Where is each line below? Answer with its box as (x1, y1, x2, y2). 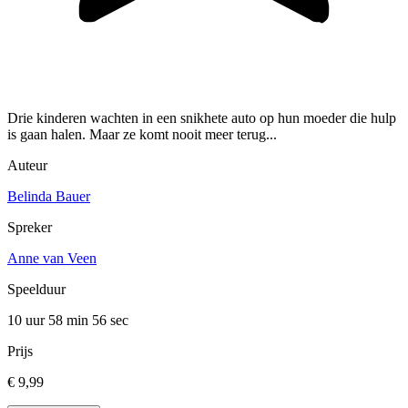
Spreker (7, 219, 52, 236)
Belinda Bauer (7, 189, 90, 205)
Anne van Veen (7, 250, 97, 267)
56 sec (92, 312, 128, 329)
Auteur (7, 158, 47, 174)
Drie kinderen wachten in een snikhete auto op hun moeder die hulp (7, 110, 396, 127)
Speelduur (7, 281, 66, 298)
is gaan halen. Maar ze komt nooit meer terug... (7, 127, 277, 143)
